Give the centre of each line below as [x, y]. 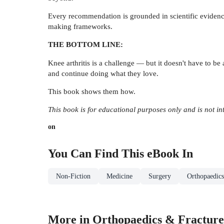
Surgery [160, 176]
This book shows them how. [92, 91]
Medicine [119, 176]
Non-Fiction [73, 176]
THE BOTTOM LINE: [85, 44]
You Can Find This [97, 154]
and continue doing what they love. [103, 73]
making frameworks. [80, 26]
